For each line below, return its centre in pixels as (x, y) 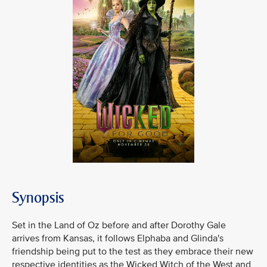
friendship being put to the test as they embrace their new (133, 251)
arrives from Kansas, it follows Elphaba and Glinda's (118, 238)
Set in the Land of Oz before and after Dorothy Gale (119, 225)
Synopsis (38, 197)
